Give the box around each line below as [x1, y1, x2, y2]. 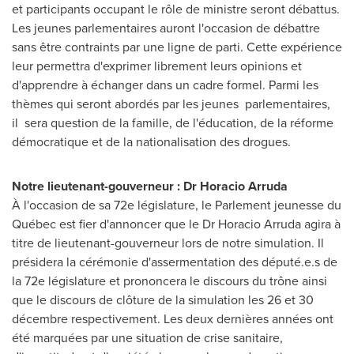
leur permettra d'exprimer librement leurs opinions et [12, 57, 302, 75]
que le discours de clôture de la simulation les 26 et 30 [12, 291, 314, 309]
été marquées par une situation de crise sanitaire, [12, 329, 283, 347]
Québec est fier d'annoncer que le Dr [12, 215, 218, 233]
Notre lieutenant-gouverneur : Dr [12, 177, 200, 195]
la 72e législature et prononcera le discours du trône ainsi [12, 272, 327, 290]
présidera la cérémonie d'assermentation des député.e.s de [12, 253, 337, 271]
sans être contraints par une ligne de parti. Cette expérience [12, 38, 342, 56]
